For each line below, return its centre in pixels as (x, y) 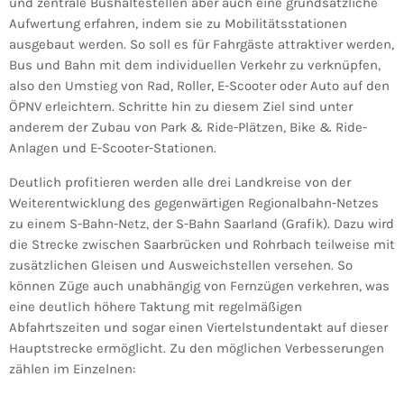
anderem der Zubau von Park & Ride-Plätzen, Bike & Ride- (188, 128)
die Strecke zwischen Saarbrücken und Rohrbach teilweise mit (202, 245)
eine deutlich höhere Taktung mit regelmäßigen (156, 307)
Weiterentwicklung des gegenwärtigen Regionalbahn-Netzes (194, 203)
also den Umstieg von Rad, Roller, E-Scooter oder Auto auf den (199, 86)
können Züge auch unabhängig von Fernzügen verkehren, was (199, 286)
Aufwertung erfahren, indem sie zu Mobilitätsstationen (178, 24)
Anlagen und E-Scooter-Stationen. (113, 148)
